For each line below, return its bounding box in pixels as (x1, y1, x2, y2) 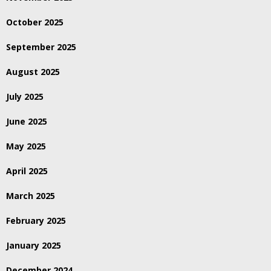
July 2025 (6, 91, 44, 103)
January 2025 (6, 240, 61, 252)
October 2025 (6, 16, 64, 28)
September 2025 (6, 41, 76, 53)
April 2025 (6, 165, 48, 177)
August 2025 (6, 66, 60, 78)
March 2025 (6, 190, 55, 202)
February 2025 (6, 215, 66, 227)
